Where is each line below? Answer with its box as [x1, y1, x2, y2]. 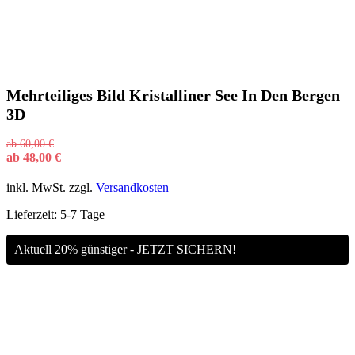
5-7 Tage [60, 207, 105, 221]
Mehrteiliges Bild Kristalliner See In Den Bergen [6, 86, 340, 104]
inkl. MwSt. [6, 180, 66, 194]
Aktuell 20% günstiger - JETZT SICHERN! [14, 242, 236, 256]
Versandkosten [96, 180, 169, 194]
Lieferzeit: [6, 207, 60, 221]
